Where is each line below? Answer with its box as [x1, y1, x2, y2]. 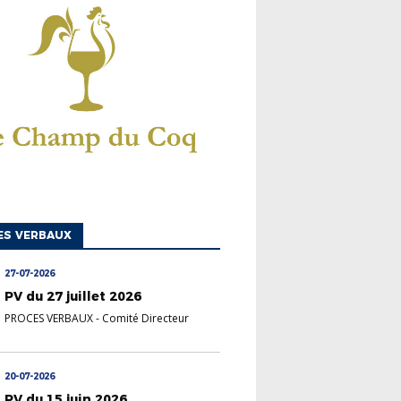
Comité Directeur [102, 311, 190, 326]
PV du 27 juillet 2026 [4, 288, 142, 304]
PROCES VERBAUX [4, 311, 94, 326]
